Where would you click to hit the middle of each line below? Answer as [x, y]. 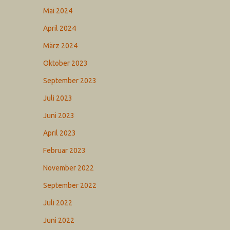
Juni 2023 [59, 116]
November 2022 [69, 168]
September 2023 [70, 81]
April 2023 [60, 133]
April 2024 [60, 28]
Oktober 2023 [66, 63]
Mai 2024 [58, 11]
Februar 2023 [65, 150]
